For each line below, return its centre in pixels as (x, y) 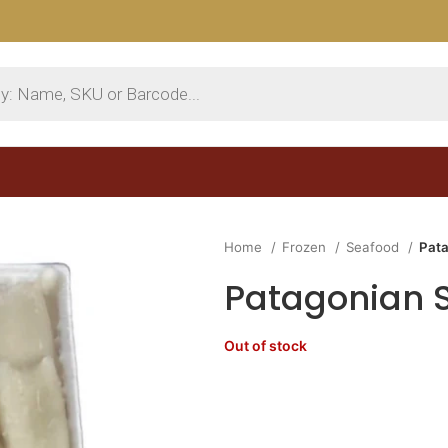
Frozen (306, 247)
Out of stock (265, 345)
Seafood (374, 247)
